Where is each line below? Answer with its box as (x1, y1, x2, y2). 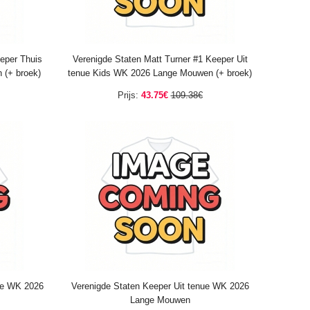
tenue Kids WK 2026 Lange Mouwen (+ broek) (68, 68, 252, 78)
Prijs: (117, 90, 138, 100)
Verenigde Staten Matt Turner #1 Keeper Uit (72, 54, 248, 64)
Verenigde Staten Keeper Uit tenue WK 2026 (71, 281, 249, 291)
